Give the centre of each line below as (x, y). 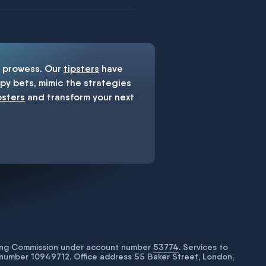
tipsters (81, 69)
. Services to (204, 247)
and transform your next (80, 97)
